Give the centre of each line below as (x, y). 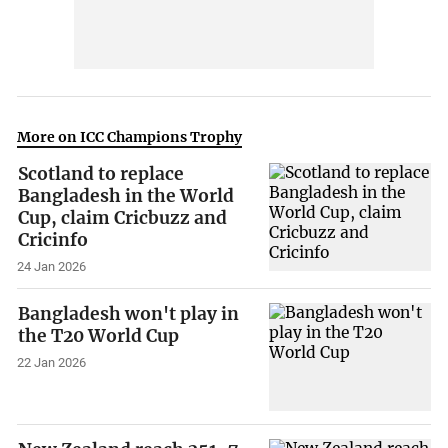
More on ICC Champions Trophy (130, 137)
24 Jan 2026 (52, 267)
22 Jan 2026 (52, 362)
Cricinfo (53, 240)
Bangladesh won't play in (129, 314)
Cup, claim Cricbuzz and (123, 218)
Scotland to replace (101, 174)
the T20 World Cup (99, 336)
